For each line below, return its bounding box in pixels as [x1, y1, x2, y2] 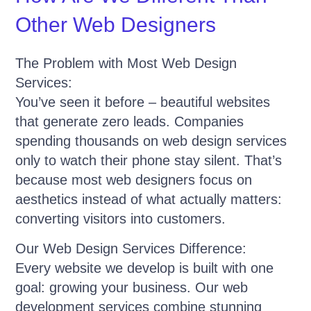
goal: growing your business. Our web [15, 279, 249, 295]
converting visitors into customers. [15, 211, 226, 227]
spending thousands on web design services [15, 133, 287, 149]
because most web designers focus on [15, 172, 253, 188]
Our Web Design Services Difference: [15, 240, 247, 256]
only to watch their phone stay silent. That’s [15, 153, 283, 169]
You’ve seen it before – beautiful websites [15, 94, 271, 110]
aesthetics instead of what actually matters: [15, 192, 283, 208]
